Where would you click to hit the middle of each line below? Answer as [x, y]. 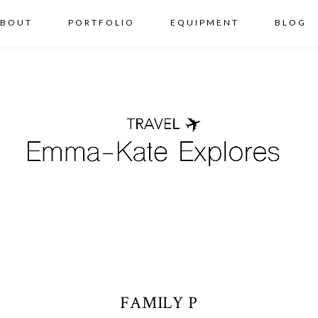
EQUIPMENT [204, 23]
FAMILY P [159, 302]
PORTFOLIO [101, 23]
